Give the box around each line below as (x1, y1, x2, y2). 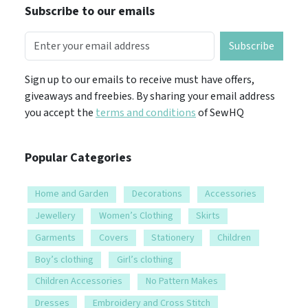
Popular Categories (25, 148, 131, 166)
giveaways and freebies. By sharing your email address (25, 88, 275, 104)
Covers (98, 230, 129, 245)
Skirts (195, 208, 220, 223)
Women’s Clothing (98, 208, 173, 223)
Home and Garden (35, 187, 109, 201)
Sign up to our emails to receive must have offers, (25, 71, 254, 87)
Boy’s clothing (35, 252, 94, 267)
